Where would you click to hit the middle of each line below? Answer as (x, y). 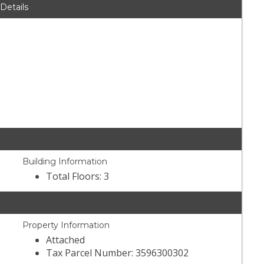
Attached (66, 240)
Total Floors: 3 (78, 176)
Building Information (65, 162)
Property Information (66, 225)
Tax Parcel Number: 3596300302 (118, 253)
